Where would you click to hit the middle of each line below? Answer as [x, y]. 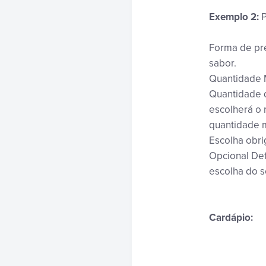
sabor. [224, 63]
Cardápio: [231, 218]
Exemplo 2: [234, 17]
